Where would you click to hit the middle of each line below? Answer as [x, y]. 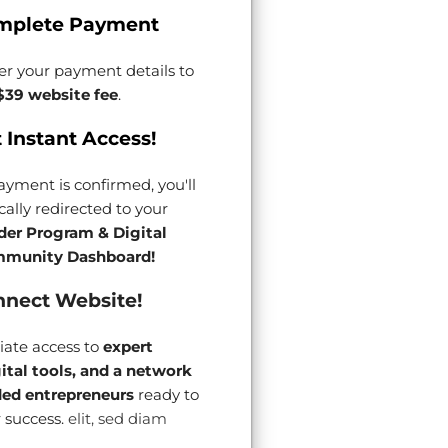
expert [127, 346]
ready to [166, 394]
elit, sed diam [115, 418]
